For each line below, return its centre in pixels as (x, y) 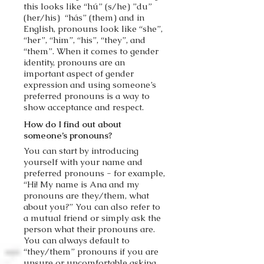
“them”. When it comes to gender (91, 51)
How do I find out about (72, 124)
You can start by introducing (81, 151)
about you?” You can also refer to (92, 207)
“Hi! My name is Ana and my (81, 184)
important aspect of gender (79, 73)
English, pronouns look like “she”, (93, 29)
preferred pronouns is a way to (87, 96)
